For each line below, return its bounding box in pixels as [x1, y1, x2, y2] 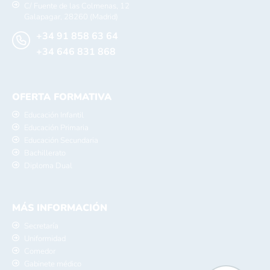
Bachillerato [24, 147, 66, 159]
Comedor [24, 245, 55, 257]
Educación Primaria [24, 122, 89, 133]
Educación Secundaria [24, 134, 98, 146]
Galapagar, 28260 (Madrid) [24, 11, 118, 22]
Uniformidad [24, 233, 66, 244]
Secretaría [24, 220, 58, 231]
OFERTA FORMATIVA [12, 90, 111, 104]
